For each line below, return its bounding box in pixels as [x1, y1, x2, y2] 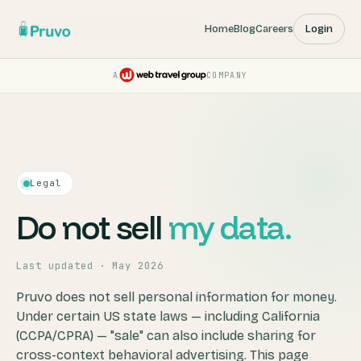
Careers [255, 22, 293, 35]
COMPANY [205, 70, 248, 81]
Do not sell [16, 207, 168, 247]
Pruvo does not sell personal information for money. [16, 289, 337, 305]
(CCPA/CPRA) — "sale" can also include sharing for [16, 328, 316, 343]
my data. [168, 207, 292, 247]
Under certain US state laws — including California [16, 309, 320, 324]
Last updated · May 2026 [16, 259, 164, 272]
